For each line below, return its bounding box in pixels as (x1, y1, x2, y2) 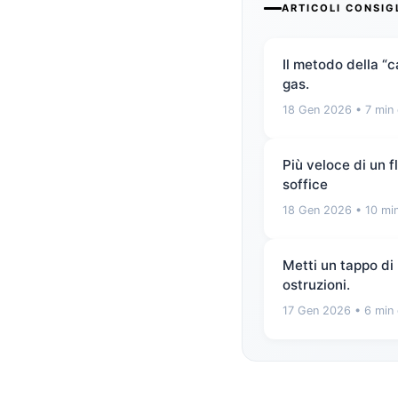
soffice (283, 176, 328, 194)
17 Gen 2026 (283, 304, 351, 318)
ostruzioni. (283, 276, 350, 294)
